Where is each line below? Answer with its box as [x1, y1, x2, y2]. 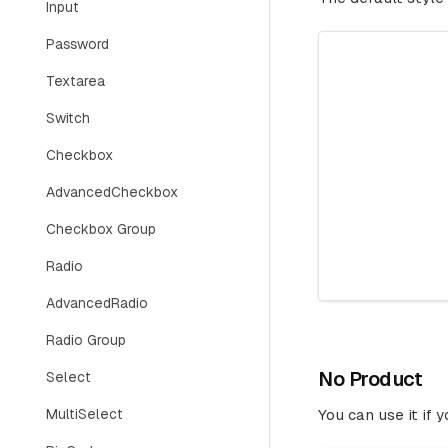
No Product [318, 368, 422, 391]
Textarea [46, 73, 105, 89]
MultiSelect [46, 406, 123, 422]
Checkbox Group [46, 221, 156, 237]
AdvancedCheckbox [46, 184, 178, 200]
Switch [46, 110, 90, 126]
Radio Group [46, 332, 126, 348]
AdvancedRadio [46, 295, 148, 311]
